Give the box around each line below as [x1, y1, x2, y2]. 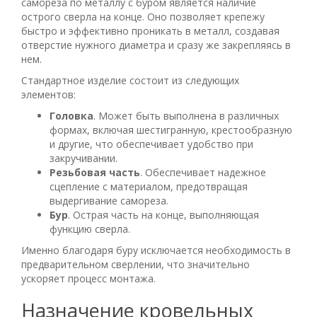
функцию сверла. [50, 221, 130, 236]
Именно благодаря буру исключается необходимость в [21, 243, 291, 257]
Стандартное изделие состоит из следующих [21, 73, 239, 87]
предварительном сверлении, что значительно [21, 257, 250, 271]
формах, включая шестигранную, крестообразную [50, 122, 292, 137]
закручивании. [50, 151, 117, 165]
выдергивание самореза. [50, 193, 168, 207]
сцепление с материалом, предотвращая [50, 179, 248, 193]
